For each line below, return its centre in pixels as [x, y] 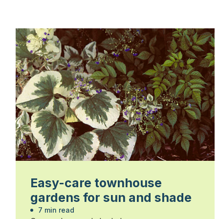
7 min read [55, 210]
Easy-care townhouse [96, 183]
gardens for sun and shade [111, 198]
